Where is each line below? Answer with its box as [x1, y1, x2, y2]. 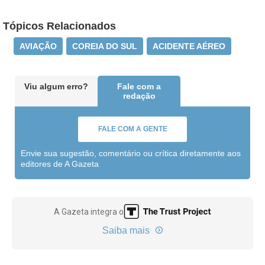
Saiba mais [102, 225, 152, 235]
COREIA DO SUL [72, 41, 137, 51]
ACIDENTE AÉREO [153, 41, 225, 51]
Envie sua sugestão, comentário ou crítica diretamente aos [21, 148, 241, 158]
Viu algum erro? [24, 82, 88, 91]
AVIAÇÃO [20, 41, 57, 51]
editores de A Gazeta [21, 159, 99, 169]
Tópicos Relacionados [3, 20, 116, 32]
